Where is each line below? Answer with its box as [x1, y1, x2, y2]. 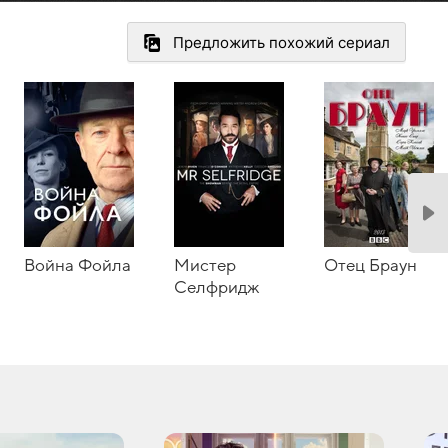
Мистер [174, 256, 236, 275]
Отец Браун [324, 256, 417, 275]
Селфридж [174, 278, 259, 297]
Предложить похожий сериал [173, 33, 390, 53]
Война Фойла [24, 256, 131, 275]
